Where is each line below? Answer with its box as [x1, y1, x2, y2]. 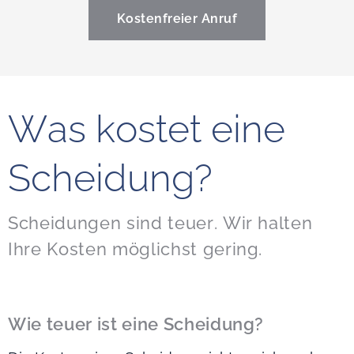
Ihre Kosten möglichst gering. [8, 239, 263, 260]
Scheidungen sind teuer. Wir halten [8, 213, 313, 234]
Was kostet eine [8, 107, 285, 152]
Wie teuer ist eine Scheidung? [8, 314, 265, 335]
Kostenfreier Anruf [116, 11, 238, 27]
